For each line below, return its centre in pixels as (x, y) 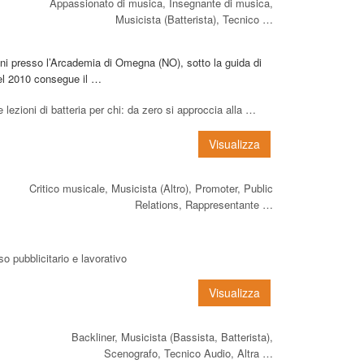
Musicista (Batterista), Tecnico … (194, 19)
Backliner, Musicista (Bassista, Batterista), (172, 336)
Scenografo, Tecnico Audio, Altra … (188, 353)
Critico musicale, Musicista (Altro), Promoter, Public (151, 188)
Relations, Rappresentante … (204, 204)
